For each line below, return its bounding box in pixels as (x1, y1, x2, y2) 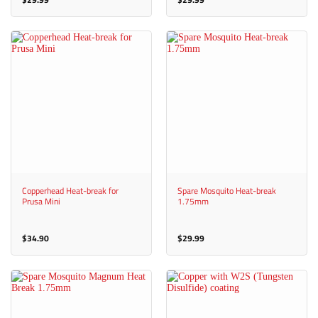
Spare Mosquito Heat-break (177, 184, 276, 198)
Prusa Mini (21, 194, 60, 209)
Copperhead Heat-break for (21, 184, 119, 198)
